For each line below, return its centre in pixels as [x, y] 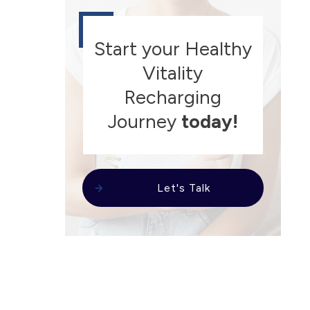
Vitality [173, 73]
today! [209, 122]
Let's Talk [183, 188]
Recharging [173, 98]
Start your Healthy [173, 49]
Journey [144, 122]
